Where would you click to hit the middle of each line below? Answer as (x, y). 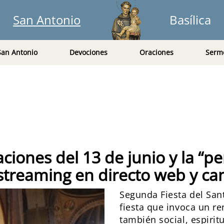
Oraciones (156, 52)
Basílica (190, 20)
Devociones (88, 52)
